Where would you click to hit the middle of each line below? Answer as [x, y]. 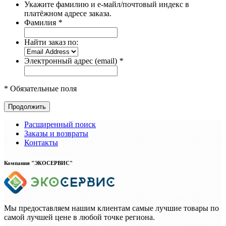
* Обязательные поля [40, 88]
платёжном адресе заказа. [68, 13]
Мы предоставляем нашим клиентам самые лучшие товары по [111, 208]
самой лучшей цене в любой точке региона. [79, 217]
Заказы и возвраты [56, 133]
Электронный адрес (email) [72, 61]
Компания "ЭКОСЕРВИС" [38, 163]
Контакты [41, 142]
